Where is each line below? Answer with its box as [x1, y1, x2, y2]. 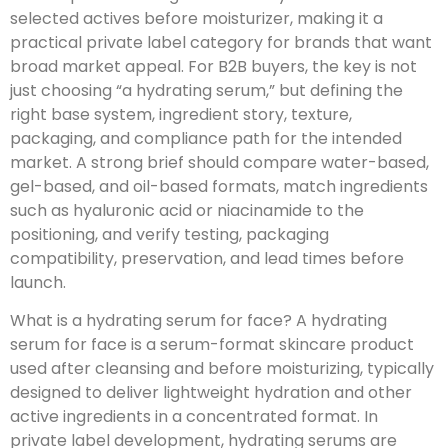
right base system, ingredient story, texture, [10, 102, 352, 126]
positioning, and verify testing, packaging [10, 222, 329, 246]
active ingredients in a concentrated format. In [10, 405, 378, 429]
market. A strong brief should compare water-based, [10, 150, 429, 174]
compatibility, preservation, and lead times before [10, 246, 404, 270]
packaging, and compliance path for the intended [10, 126, 402, 150]
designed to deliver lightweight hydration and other [10, 381, 412, 405]
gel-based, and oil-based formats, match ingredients [10, 174, 428, 198]
